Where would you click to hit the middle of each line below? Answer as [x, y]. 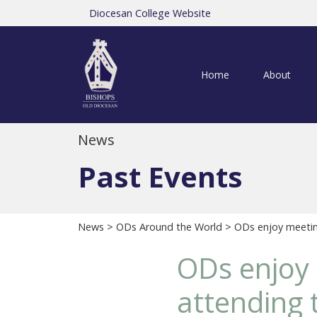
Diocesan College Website [150, 13]
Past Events [160, 177]
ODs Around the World [169, 227]
